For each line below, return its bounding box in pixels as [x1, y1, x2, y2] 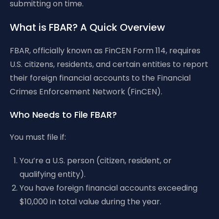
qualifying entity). [20, 169, 86, 180]
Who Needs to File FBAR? [10, 109, 117, 121]
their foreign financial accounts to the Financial [10, 72, 191, 84]
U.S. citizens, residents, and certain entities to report [10, 59, 208, 70]
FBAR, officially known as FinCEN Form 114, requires [10, 45, 200, 56]
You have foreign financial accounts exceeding [20, 182, 197, 194]
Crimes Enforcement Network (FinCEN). [10, 86, 162, 97]
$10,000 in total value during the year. [20, 196, 161, 207]
